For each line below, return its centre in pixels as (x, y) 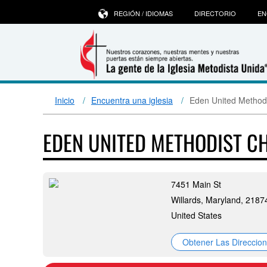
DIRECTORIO (215, 13)
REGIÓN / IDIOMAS (143, 13)
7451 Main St (196, 184)
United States (196, 215)
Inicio (65, 100)
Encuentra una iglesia (132, 100)
